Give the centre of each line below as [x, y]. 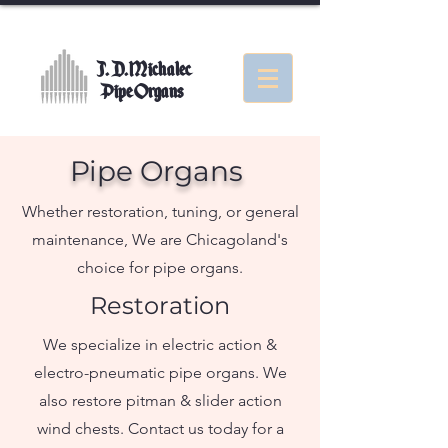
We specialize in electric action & [160, 344]
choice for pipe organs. [160, 267]
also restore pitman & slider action [160, 400]
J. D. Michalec [144, 69]
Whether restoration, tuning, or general [160, 211]
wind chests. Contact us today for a [160, 428]
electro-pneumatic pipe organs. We [160, 372]
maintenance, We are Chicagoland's [160, 239]
